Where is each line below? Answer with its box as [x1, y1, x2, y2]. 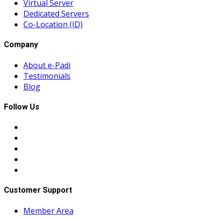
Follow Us [4, 102, 39, 111]
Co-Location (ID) [23, 19, 83, 30]
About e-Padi [23, 59, 71, 71]
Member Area [23, 205, 73, 216]
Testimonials [23, 70, 71, 81]
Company [4, 40, 38, 50]
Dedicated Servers [23, 8, 89, 19]
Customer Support [4, 185, 72, 195]
